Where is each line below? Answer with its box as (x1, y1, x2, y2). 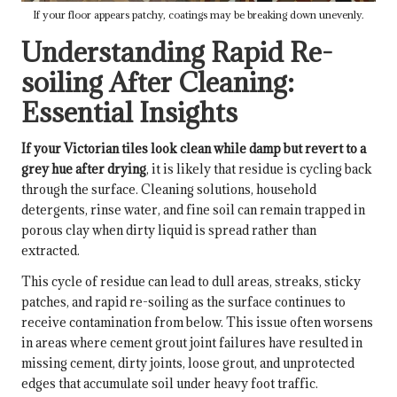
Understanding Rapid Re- (21, 34, 333, 69)
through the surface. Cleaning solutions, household (21, 180, 316, 198)
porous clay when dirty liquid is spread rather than (21, 221, 316, 238)
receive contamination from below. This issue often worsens (21, 313, 373, 331)
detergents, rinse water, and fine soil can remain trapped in (21, 200, 365, 218)
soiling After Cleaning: (21, 64, 294, 99)
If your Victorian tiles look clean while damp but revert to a (21, 139, 366, 157)
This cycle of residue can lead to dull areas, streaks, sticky (21, 272, 361, 290)
